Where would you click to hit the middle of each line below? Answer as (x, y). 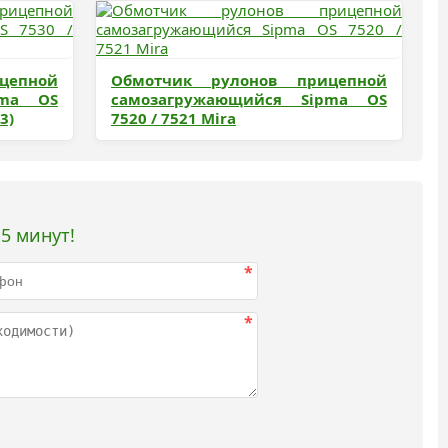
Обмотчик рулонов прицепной (249, 80)
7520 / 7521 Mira (173, 118)
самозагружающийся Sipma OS (249, 99)
